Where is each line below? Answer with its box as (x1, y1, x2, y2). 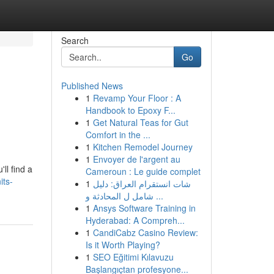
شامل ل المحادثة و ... (153, 190, 163, 202)
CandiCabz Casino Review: (92, 226, 198, 239)
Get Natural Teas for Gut (92, 116, 188, 128)
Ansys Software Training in (92, 202, 196, 214)
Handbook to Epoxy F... (85, 104, 176, 116)
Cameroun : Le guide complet (85, 165, 201, 177)
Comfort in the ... (85, 128, 150, 141)
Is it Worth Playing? (85, 239, 160, 251)
